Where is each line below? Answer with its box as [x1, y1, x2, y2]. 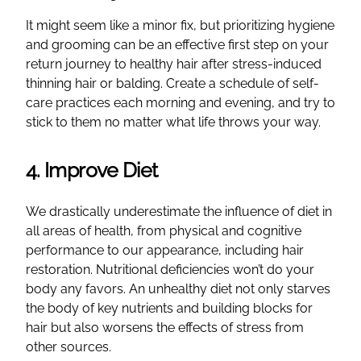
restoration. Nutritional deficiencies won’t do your [26, 261, 314, 277]
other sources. [26, 338, 111, 355]
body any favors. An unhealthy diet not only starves [26, 280, 330, 297]
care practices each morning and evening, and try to [26, 94, 335, 110]
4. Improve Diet [26, 157, 158, 182]
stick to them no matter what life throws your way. [26, 114, 321, 130]
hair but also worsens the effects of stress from [26, 319, 304, 335]
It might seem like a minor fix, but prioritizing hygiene [26, 17, 334, 33]
